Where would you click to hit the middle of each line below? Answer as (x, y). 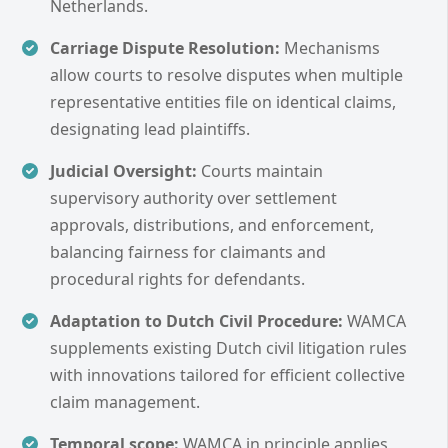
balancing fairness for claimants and (188, 251)
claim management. (125, 401)
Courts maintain (260, 170)
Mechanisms (330, 47)
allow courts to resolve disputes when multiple (226, 74)
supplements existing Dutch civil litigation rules (228, 347)
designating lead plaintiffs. (150, 128)
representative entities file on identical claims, (223, 101)
